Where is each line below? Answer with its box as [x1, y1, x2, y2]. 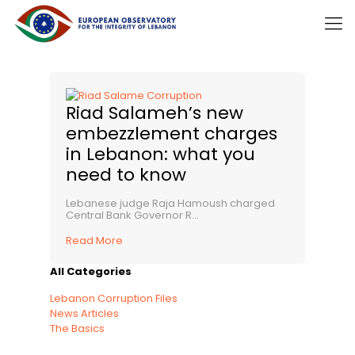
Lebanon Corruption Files [50, 291, 177, 306]
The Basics [50, 321, 105, 336]
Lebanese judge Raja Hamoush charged [66, 196, 275, 211]
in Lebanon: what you [66, 142, 255, 166]
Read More [66, 233, 123, 248]
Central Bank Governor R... [66, 208, 199, 223]
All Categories [50, 264, 132, 279]
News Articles [50, 306, 119, 321]
